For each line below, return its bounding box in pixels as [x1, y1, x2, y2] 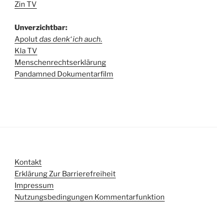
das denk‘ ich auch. [39, 34, 102, 44]
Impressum [15, 181, 54, 190]
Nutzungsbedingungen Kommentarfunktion [15, 193, 165, 202]
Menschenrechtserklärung [15, 58, 106, 67]
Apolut [15, 34, 39, 44]
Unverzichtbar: [15, 23, 67, 32]
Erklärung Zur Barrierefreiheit [15, 170, 116, 179]
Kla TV [15, 46, 37, 55]
